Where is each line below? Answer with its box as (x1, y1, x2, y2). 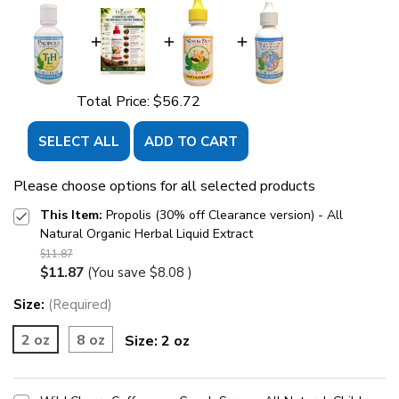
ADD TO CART (144, 132, 238, 151)
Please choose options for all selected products (13, 175, 315, 196)
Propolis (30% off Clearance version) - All (105, 206, 343, 224)
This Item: (39, 206, 102, 224)
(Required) (48, 296, 112, 314)
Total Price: (76, 91, 153, 111)
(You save (86, 263, 146, 281)
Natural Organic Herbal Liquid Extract (39, 224, 253, 242)
